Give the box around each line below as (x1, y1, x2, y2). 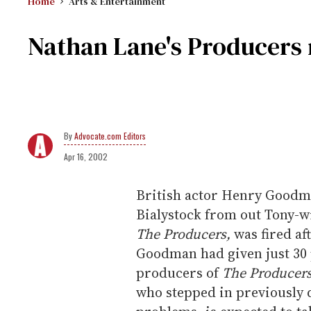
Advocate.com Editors (74, 130, 146, 142)
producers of (136, 263, 222, 283)
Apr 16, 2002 (64, 151, 108, 162)
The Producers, (136, 224, 230, 244)
